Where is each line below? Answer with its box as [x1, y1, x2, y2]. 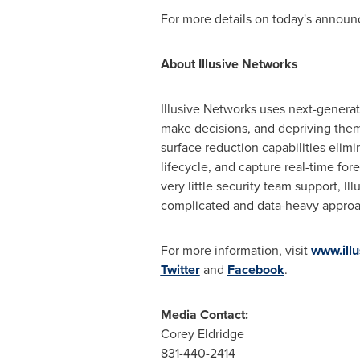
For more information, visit [160, 241, 311, 260]
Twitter [160, 260, 200, 279]
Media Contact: [160, 305, 248, 324]
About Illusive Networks [160, 55, 298, 73]
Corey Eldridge [160, 325, 244, 343]
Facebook [227, 260, 284, 279]
